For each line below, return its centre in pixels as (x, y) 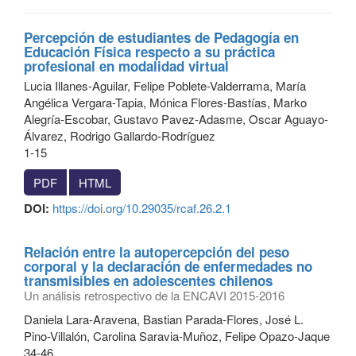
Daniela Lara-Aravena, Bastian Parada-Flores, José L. (164, 319)
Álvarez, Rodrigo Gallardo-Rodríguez (120, 135)
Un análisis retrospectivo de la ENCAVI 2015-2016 (154, 295)
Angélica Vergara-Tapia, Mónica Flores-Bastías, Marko (165, 102)
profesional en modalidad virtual (126, 66)
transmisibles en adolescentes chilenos (148, 281)
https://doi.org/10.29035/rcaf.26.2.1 (142, 208)
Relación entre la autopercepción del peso (157, 252)
